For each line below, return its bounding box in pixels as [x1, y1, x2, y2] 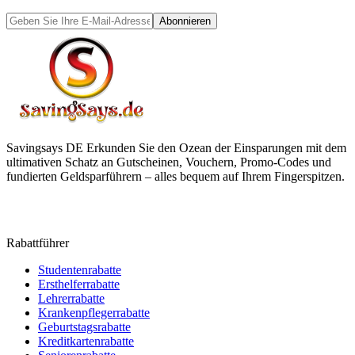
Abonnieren [159, 14, 211, 27]
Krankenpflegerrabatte [38, 305, 150, 319]
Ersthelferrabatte [38, 277, 120, 291]
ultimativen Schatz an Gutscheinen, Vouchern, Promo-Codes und [6, 155, 331, 169]
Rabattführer [6, 235, 69, 250]
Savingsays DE [6, 140, 83, 155]
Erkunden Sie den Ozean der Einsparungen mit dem [86, 140, 346, 155]
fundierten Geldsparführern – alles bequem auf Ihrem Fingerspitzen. [6, 169, 345, 183]
